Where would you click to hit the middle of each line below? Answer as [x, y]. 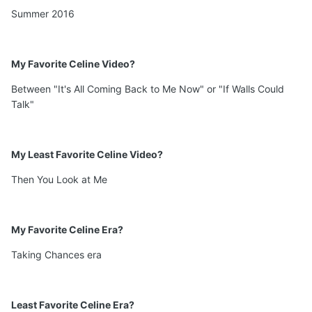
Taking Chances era [56, 255]
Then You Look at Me [59, 180]
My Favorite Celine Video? [73, 64]
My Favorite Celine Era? [67, 230]
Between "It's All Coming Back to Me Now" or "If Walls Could [148, 89]
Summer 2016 [43, 14]
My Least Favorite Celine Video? [87, 155]
